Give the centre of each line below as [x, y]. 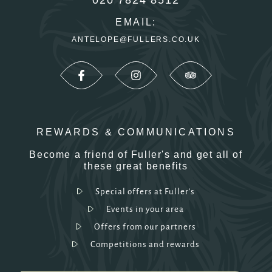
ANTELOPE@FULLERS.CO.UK [136, 39]
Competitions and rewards [145, 244]
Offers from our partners [145, 226]
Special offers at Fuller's [145, 191]
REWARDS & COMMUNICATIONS [136, 132]
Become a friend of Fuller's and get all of [136, 154]
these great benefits [136, 166]
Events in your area [145, 209]
